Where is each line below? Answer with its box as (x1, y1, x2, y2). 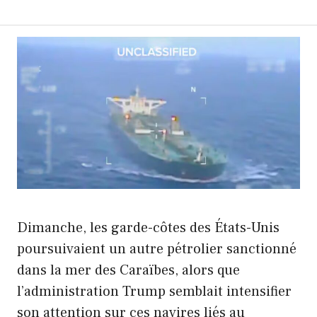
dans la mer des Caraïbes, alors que (17, 261, 240, 280)
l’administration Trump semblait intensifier (17, 282, 292, 301)
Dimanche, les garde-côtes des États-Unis (17, 219, 279, 238)
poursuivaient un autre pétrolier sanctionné (17, 240, 296, 259)
